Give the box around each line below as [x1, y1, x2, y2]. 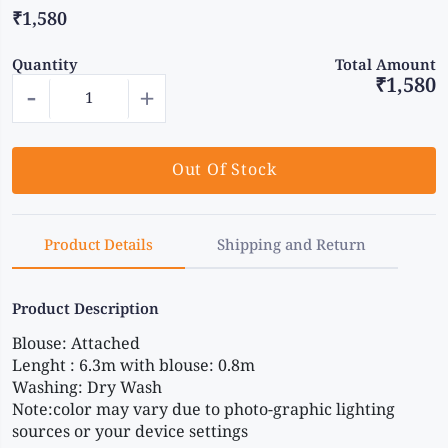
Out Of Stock [171, 160, 277, 180]
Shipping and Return [217, 237, 366, 255]
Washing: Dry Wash [12, 379, 166, 399]
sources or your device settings [12, 423, 248, 443]
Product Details [44, 237, 153, 255]
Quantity [12, 57, 78, 75]
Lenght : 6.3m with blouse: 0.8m [12, 357, 259, 377]
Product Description [12, 301, 159, 319]
